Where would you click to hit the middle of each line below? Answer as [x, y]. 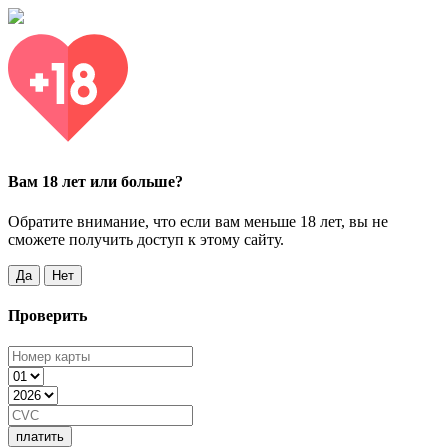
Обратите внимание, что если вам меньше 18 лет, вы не [198, 221]
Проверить [47, 315]
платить [40, 437]
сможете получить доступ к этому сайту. [146, 239]
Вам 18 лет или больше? [95, 182]
